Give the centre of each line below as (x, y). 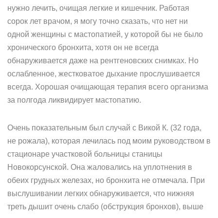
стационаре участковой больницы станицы (85, 154)
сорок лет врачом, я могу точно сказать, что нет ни (98, 21)
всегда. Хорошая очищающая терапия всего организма (108, 87)
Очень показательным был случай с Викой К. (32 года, (104, 128)
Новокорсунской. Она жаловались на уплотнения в (100, 167)
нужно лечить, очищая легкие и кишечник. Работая (98, 8)
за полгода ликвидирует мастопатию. (74, 100)
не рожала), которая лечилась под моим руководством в (109, 141)
